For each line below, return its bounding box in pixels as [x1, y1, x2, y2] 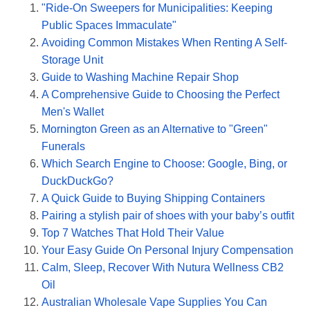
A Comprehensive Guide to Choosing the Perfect [42, 89, 280, 101]
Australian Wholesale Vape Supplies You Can [42, 296, 267, 309]
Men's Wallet [42, 106, 104, 118]
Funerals [42, 140, 85, 153]
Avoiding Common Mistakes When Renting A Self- [42, 37, 287, 49]
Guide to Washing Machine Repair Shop [42, 71, 239, 84]
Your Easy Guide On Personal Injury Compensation [42, 244, 293, 257]
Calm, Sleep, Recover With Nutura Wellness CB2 [42, 262, 284, 274]
